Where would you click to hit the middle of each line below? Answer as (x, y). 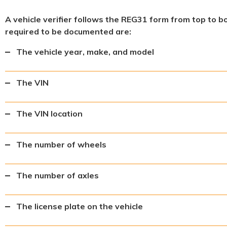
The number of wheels (61, 144)
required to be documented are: (68, 31)
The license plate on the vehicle (80, 206)
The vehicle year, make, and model (85, 52)
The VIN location (49, 113)
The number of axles (58, 175)
